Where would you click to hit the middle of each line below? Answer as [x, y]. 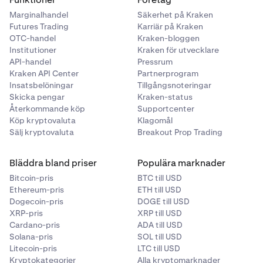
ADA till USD [160, 225]
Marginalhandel [39, 15]
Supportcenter [166, 109]
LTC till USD [159, 248]
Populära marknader [181, 163]
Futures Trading [39, 26]
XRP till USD [160, 213]
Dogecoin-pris [36, 201]
